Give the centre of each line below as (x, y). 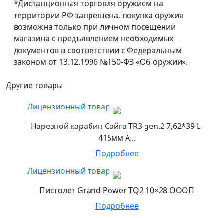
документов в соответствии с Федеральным (98, 50)
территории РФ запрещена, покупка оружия (99, 15)
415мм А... (117, 138)
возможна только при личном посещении (95, 27)
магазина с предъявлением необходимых (93, 39)
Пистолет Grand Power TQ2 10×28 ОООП (117, 191)
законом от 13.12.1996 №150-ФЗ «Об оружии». (101, 62)
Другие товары (34, 85)
